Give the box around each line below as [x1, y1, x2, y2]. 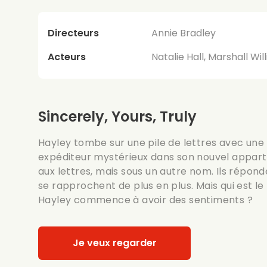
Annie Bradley [151, 26, 216, 40]
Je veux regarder [72, 235, 157, 250]
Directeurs [48, 26, 99, 40]
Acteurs [48, 49, 86, 64]
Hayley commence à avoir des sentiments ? [38, 193, 253, 207]
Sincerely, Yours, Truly [38, 106, 197, 126]
